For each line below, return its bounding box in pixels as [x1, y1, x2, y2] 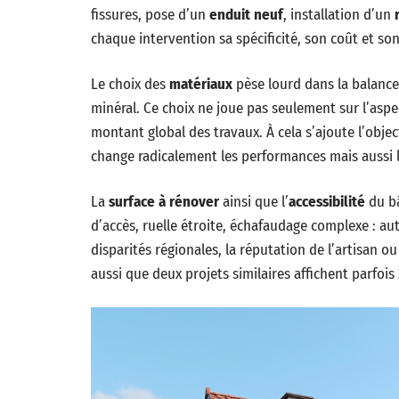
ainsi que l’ [219, 192, 289, 211]
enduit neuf [209, 5, 283, 24]
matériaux [169, 75, 232, 94]
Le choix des [91, 75, 169, 94]
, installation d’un [283, 5, 395, 24]
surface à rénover [109, 192, 219, 211]
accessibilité [289, 192, 365, 211]
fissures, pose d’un [91, 5, 209, 24]
